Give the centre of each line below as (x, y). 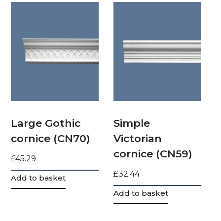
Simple (132, 123)
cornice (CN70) (51, 138)
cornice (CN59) (153, 153)
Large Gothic (46, 123)
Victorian (138, 138)
